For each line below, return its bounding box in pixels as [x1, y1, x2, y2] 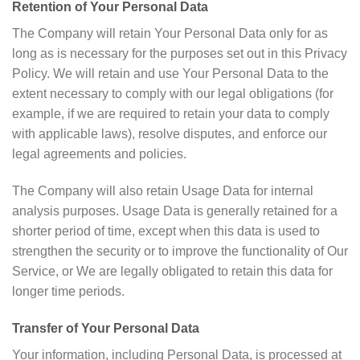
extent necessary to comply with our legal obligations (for [12, 86, 333, 100]
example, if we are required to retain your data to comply [12, 106, 329, 121]
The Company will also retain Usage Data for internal [12, 183, 313, 198]
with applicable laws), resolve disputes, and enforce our [12, 126, 327, 141]
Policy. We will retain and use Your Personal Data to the [12, 66, 329, 80]
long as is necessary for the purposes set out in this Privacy [12, 46, 347, 60]
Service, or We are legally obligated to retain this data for [12, 264, 333, 278]
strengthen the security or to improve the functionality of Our [12, 243, 348, 258]
